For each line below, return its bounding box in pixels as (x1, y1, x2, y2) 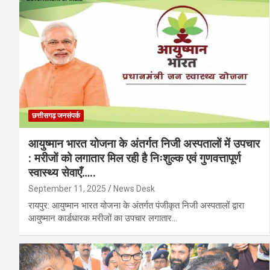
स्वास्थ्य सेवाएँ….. (28, 165, 96, 180)
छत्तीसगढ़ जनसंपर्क (32, 111, 80, 120)
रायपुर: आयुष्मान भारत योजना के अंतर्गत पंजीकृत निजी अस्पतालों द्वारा (28, 199, 244, 211)
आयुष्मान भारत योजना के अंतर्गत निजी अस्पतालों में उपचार (28, 136, 260, 151)
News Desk (113, 183, 155, 193)
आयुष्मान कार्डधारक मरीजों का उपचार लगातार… (28, 212, 177, 224)
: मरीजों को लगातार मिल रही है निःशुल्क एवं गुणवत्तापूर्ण (28, 151, 241, 165)
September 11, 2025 (28, 183, 106, 193)
